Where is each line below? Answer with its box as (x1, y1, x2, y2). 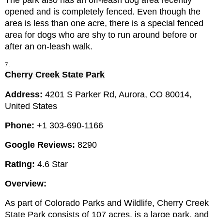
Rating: (5, 159, 35, 170)
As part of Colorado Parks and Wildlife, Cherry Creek (5, 198, 209, 208)
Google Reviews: (5, 140, 75, 150)
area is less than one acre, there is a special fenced (5, 18, 203, 29)
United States (5, 101, 57, 111)
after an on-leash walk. (5, 42, 93, 52)
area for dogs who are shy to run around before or (5, 30, 197, 40)
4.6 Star (35, 159, 68, 170)
